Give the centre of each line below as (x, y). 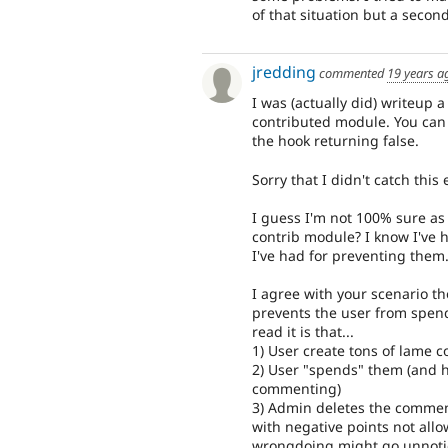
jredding (284, 72)
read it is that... (303, 332)
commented (351, 73)
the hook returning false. (335, 141)
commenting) (296, 389)
